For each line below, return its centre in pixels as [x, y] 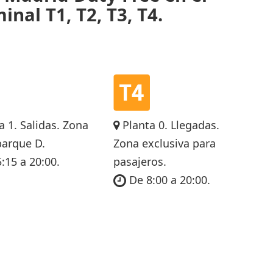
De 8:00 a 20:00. [168, 179]
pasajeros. [140, 161]
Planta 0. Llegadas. [169, 125]
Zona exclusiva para [164, 143]
